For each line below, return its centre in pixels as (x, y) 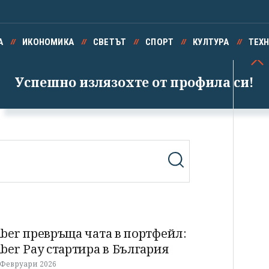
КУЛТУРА (211, 42)
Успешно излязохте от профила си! (134, 82)
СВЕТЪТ (110, 42)
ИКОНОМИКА (48, 42)
